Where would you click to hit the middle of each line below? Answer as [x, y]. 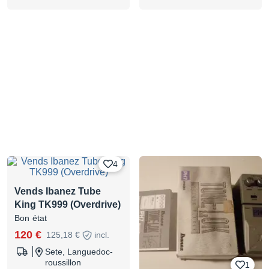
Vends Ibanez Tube [58, 191]
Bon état [31, 218]
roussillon [63, 262]
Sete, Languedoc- [79, 252]
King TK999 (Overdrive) [68, 204]
